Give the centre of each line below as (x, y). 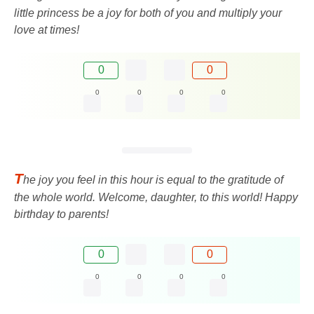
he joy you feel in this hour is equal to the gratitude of (153, 180)
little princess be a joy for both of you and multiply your (148, 13)
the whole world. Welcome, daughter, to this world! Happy (156, 198)
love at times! (47, 30)
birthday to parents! (61, 214)
